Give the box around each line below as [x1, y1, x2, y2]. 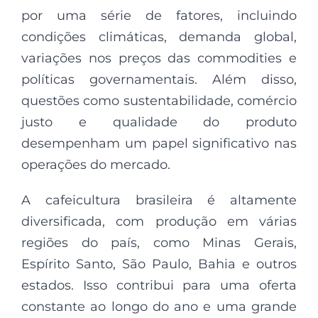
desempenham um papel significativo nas [21, 135, 297, 151]
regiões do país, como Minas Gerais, [21, 234, 297, 251]
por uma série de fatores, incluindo [21, 7, 297, 23]
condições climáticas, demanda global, [21, 28, 297, 45]
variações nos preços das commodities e [21, 50, 297, 66]
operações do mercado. [21, 156, 170, 172]
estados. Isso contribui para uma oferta [21, 277, 297, 293]
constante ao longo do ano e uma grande [21, 298, 297, 314]
